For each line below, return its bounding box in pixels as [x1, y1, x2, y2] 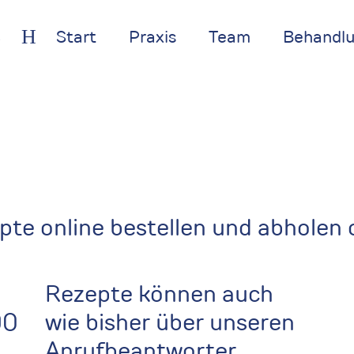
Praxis [129, 25, 176, 49]
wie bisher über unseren [45, 306, 296, 339]
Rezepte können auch [45, 277, 274, 311]
